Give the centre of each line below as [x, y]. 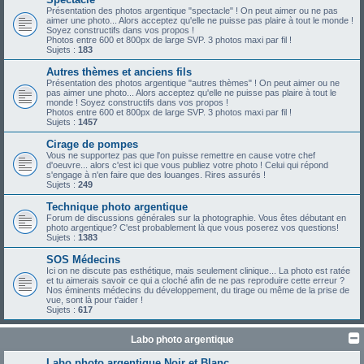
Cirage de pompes [92, 144]
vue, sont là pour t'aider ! [95, 300]
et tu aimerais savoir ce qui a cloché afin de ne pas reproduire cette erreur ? [195, 280]
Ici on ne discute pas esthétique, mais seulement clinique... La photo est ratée [198, 271]
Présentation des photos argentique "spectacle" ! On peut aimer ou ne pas [192, 11]
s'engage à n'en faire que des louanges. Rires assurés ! [156, 175]
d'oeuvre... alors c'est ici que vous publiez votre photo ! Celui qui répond [187, 165]
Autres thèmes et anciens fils [119, 72]
